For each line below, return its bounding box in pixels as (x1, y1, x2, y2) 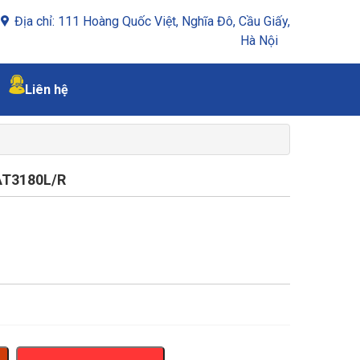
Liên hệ (25, 81, 68, 97)
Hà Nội (240, 33, 278, 48)
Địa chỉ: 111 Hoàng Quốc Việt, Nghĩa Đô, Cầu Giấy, (11, 14, 290, 29)
